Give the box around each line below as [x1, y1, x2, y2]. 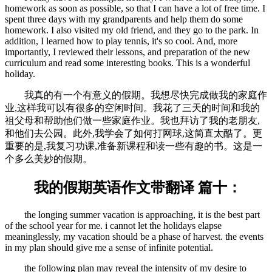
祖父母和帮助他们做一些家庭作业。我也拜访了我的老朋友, [5, 115, 260, 126]
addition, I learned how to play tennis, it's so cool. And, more [5, 36, 237, 47]
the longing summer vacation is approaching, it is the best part [5, 209, 260, 220]
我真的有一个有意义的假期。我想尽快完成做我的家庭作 [5, 90, 267, 101]
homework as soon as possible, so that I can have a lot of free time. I [5, 3, 265, 14]
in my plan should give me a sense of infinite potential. [5, 242, 213, 253]
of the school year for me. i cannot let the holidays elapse [5, 220, 222, 231]
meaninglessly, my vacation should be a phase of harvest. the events [5, 231, 263, 242]
